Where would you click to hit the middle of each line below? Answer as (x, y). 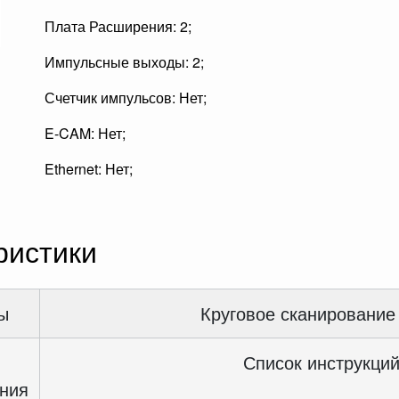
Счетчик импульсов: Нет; (126, 98)
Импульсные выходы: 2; (124, 62)
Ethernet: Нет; (89, 169)
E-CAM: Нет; (85, 133)
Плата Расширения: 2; (118, 26)
